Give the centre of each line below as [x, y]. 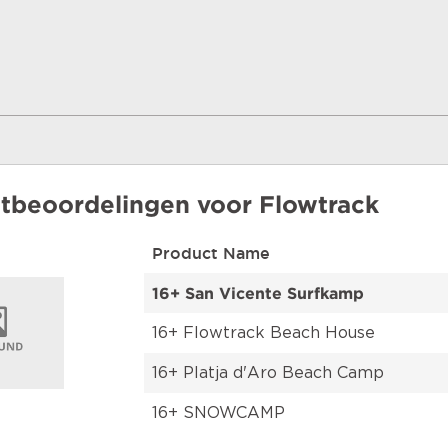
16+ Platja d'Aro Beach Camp [268, 373]
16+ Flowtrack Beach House [263, 333]
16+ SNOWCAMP [218, 413]
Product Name [211, 253]
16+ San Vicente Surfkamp [258, 293]
